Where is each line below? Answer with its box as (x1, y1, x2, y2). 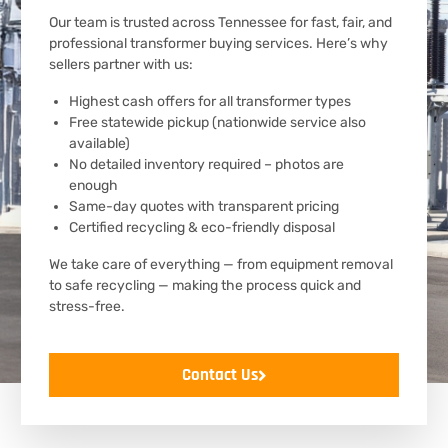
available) (69, 135, 130, 152)
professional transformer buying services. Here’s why (49, 35, 388, 52)
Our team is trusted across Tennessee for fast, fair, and (49, 14, 392, 31)
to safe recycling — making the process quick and (49, 277, 361, 294)
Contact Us (181, 364, 258, 386)
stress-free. (49, 298, 125, 315)
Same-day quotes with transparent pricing (69, 198, 339, 215)
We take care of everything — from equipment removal (49, 256, 393, 273)
